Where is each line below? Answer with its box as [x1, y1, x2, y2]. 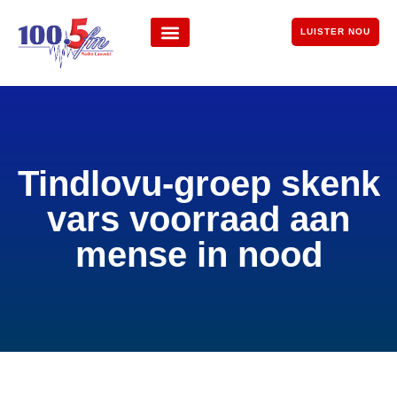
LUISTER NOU [300, 27, 370, 36]
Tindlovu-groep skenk [17, 164, 380, 204]
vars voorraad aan [47, 199, 350, 239]
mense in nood [74, 235, 323, 275]
